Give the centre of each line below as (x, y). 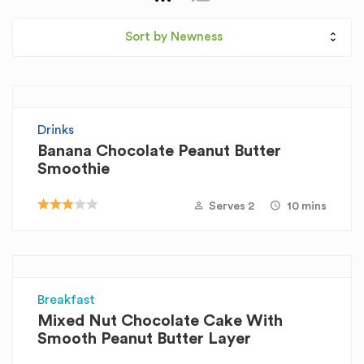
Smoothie (74, 169)
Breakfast (66, 300)
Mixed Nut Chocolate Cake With (160, 321)
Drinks (56, 130)
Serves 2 (232, 206)
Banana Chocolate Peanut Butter (159, 151)
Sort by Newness (174, 37)
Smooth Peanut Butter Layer (144, 339)
